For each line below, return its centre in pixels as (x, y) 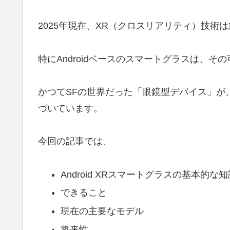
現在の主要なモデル (102, 211)
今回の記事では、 (75, 141)
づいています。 (70, 109)
